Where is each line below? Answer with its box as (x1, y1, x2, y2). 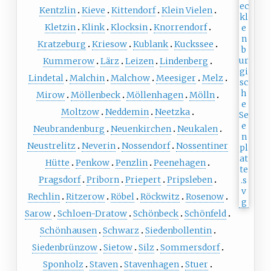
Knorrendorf (153, 21, 207, 33)
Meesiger (155, 72, 196, 83)
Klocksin (110, 21, 148, 33)
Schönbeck (133, 207, 178, 219)
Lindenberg (160, 55, 208, 67)
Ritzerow (65, 191, 105, 202)
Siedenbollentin (145, 224, 212, 236)
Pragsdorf (39, 174, 80, 185)
